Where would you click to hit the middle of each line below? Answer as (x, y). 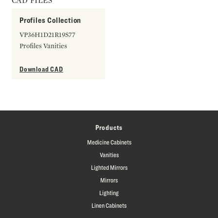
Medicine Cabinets (109, 142)
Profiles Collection (51, 20)
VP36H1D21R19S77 (47, 34)
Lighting (109, 192)
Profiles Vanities (43, 45)
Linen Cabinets (109, 205)
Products (109, 127)
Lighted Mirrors (109, 167)
